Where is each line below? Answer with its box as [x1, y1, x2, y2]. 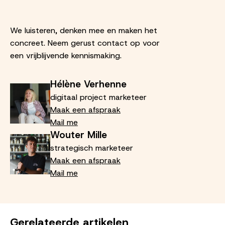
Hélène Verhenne [50, 78, 127, 91]
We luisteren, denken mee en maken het [10, 25, 157, 36]
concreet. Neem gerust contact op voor [10, 38, 160, 49]
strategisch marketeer [50, 143, 133, 154]
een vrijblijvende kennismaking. [10, 50, 122, 61]
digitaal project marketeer [50, 92, 147, 103]
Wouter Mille [50, 129, 107, 142]
